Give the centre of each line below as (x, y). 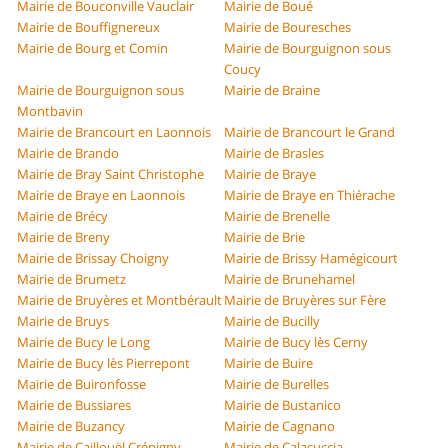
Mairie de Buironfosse (82, 384)
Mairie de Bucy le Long (84, 342)
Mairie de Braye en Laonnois (101, 195)
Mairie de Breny (64, 237)
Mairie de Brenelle (277, 216)
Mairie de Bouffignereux (89, 27)
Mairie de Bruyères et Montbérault (120, 300)
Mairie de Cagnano (279, 426)
